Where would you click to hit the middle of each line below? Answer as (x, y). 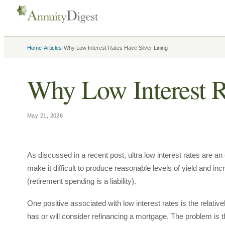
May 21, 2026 (45, 116)
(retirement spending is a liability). (82, 181)
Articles (53, 48)
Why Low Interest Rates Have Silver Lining (116, 48)
